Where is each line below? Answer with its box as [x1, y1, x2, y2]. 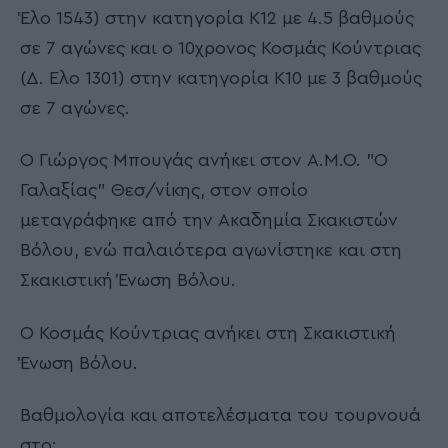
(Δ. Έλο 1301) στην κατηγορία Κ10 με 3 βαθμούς [20, 68, 422, 87]
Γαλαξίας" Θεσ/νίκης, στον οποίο [20, 181, 308, 200]
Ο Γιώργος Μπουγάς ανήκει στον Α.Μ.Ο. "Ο [20, 151, 388, 170]
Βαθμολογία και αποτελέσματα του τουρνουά [20, 406, 421, 425]
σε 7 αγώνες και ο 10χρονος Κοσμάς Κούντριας [20, 38, 421, 57]
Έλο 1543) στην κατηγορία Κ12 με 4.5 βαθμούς [20, 8, 414, 27]
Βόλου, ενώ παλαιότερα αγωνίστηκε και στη [20, 241, 402, 260]
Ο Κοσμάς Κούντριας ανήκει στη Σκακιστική [20, 323, 396, 342]
